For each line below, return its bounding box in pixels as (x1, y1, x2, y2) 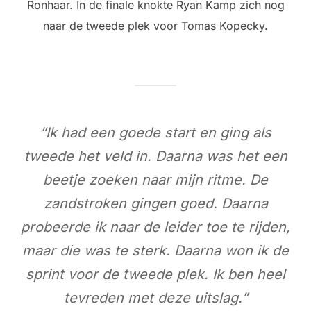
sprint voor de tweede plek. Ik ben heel (26, 266, 285, 283)
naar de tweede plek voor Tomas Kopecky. (43, 19, 268, 33)
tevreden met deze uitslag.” (63, 289, 248, 307)
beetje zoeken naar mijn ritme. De (43, 171, 268, 189)
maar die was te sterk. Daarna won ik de (22, 242, 289, 260)
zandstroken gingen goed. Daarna (43, 195, 268, 212)
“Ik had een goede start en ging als (40, 124, 271, 142)
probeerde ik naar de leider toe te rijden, (21, 219, 290, 236)
